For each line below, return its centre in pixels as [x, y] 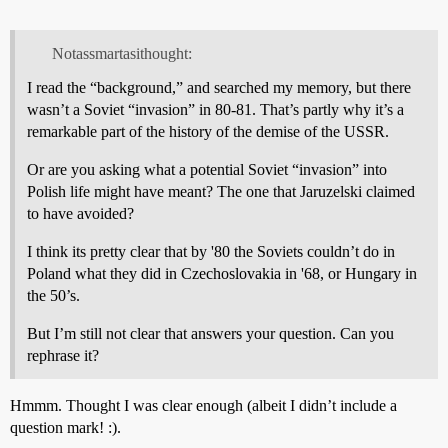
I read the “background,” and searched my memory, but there [219, 87]
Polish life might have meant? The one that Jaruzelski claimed [221, 191]
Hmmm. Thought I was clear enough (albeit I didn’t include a [203, 405]
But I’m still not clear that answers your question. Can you [210, 333]
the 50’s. [53, 295]
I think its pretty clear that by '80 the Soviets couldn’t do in [211, 251]
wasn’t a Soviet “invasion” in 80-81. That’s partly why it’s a [215, 109]
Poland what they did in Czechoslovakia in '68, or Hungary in [222, 273]
